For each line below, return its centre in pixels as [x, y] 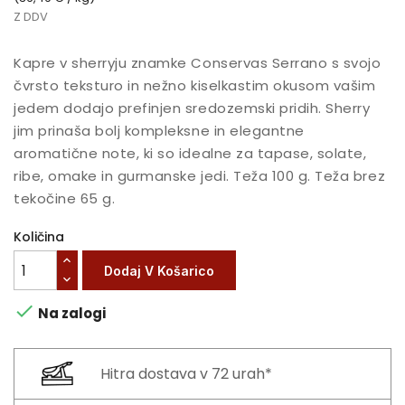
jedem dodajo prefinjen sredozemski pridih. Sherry [192, 108]
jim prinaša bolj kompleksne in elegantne [159, 131]
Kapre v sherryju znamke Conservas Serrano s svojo [198, 63]
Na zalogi [71, 314]
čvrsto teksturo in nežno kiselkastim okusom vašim [195, 86]
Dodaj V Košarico [159, 270]
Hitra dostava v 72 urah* [186, 373]
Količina [39, 237]
